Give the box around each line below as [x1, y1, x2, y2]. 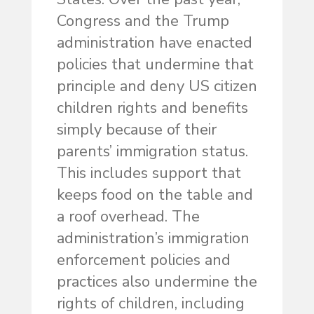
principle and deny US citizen [56, 76, 257, 97]
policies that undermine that [56, 54, 254, 76]
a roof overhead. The [56, 206, 200, 228]
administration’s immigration [56, 228, 250, 250]
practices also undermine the [56, 271, 257, 293]
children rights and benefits [56, 97, 248, 119]
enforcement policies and [56, 250, 231, 271]
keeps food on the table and [56, 184, 253, 206]
